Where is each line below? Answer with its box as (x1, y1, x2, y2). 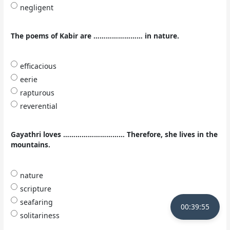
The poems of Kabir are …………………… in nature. (11, 31, 180, 41)
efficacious (20, 61, 57, 71)
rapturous (20, 88, 55, 98)
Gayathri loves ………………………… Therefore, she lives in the (11, 129, 218, 140)
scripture (20, 183, 52, 194)
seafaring (20, 197, 53, 207)
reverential (20, 101, 58, 111)
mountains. (11, 140, 51, 150)
